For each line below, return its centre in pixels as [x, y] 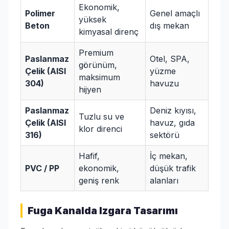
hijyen [90, 90]
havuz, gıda [172, 123]
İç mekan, [169, 156]
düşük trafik [173, 168]
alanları [164, 181]
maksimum [99, 77]
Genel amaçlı [175, 14]
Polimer [40, 14]
